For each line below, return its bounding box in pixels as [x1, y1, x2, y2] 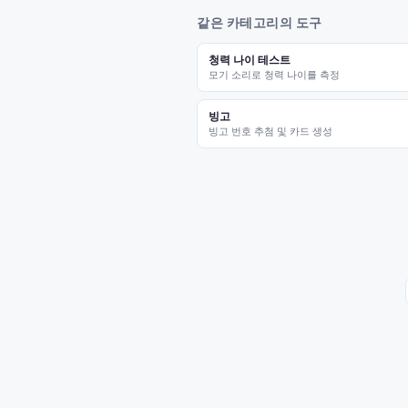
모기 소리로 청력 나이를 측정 [209, 68, 340, 81]
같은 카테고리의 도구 [197, 15, 322, 30]
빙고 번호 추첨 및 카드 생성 [209, 125, 332, 138]
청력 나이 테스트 [209, 53, 291, 66]
